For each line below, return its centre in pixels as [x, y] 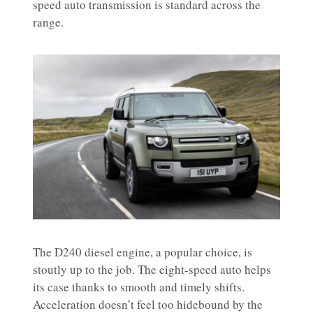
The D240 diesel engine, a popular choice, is [143, 252]
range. [48, 22]
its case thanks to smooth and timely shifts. [139, 287]
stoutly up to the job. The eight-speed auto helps [152, 270]
